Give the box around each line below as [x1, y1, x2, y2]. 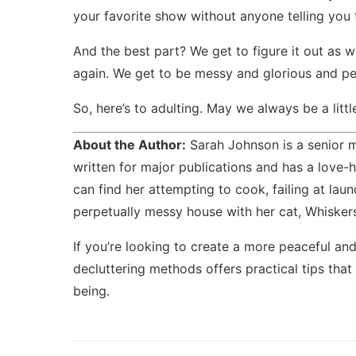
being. [73, 282, 110, 299]
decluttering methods [73, 260, 202, 277]
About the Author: [73, 136, 186, 153]
